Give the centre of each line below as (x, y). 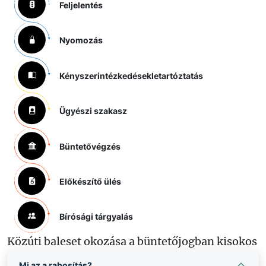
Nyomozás (81, 40)
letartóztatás (177, 75)
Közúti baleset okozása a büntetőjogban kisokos (132, 242)
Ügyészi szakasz (93, 111)
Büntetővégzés (90, 146)
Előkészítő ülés (90, 182)
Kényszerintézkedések (105, 75)
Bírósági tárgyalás (96, 216)
